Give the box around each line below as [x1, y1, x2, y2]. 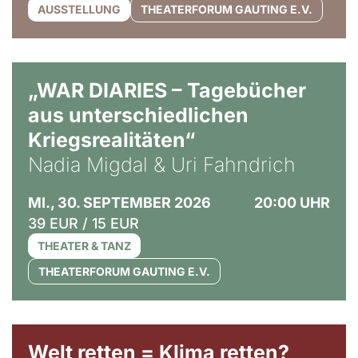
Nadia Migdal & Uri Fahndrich [28, 153, 296, 177]
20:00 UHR [254, 194, 330, 211]
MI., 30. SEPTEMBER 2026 [28, 194, 211, 211]
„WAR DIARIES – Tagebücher [28, 78, 306, 102]
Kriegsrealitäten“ [28, 128, 196, 152]
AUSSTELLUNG [38, 2, 121, 16]
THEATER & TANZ [38, 239, 131, 253]
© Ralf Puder [288, 51, 346, 63]
